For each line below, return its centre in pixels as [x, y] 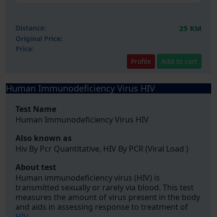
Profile [141, 61]
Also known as [44, 138]
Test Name [36, 109]
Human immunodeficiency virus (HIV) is [88, 178]
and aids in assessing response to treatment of [102, 207]
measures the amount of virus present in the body [108, 197]
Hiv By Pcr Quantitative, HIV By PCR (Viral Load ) [102, 149]
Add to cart [179, 61]
